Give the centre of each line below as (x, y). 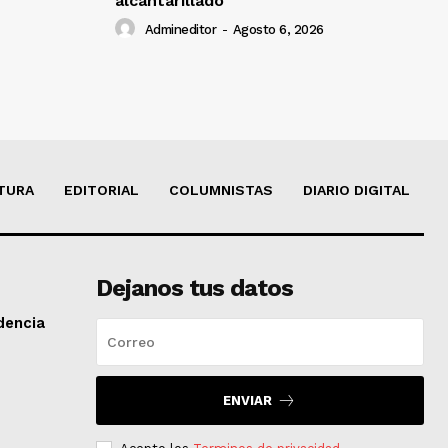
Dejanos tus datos (194, 288)
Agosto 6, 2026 (278, 29)
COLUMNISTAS (221, 189)
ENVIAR (248, 401)
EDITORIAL (101, 189)
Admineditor (180, 29)
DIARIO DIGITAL (356, 189)
